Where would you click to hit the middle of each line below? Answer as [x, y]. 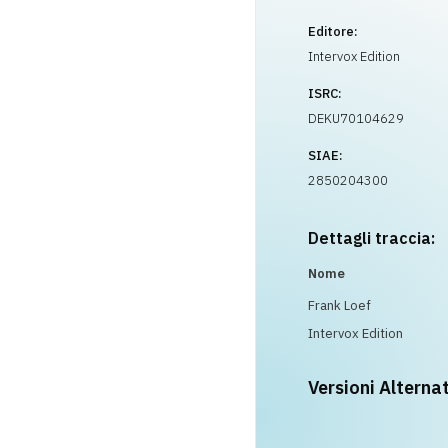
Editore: [333, 31]
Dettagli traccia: [371, 238]
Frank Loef [339, 305]
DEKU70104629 [356, 118]
